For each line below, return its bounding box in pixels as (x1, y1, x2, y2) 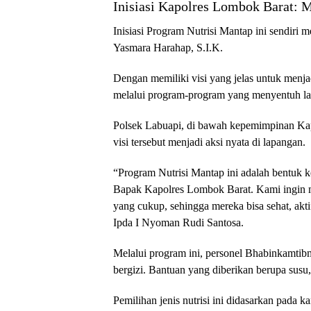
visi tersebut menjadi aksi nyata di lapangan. (113, 136, 305, 148)
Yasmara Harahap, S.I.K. (113, 42, 223, 53)
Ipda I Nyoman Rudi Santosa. (113, 217, 244, 228)
